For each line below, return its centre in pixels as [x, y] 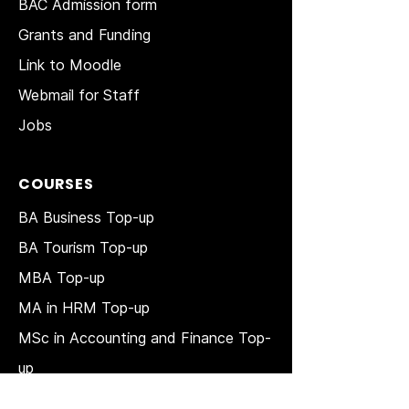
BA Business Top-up [86, 217]
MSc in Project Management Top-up [142, 398]
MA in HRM [60, 307]
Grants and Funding [84, 34]
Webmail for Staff [79, 94]
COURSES [56, 184]
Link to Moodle [70, 64]
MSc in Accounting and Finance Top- [145, 337]
